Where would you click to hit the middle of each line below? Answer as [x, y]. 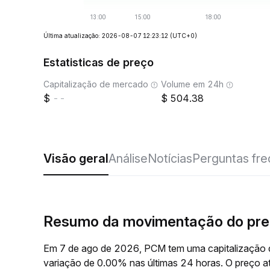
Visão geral [76, 159]
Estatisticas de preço [99, 62]
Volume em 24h [192, 84]
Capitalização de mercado [96, 84]
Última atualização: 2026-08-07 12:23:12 [106, 36]
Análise [128, 159]
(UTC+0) [184, 36]
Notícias [170, 159]
